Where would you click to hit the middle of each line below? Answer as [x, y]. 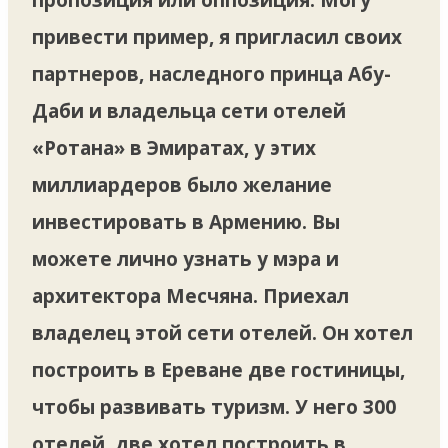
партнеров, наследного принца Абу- [211, 73]
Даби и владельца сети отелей [189, 110]
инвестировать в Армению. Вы [186, 221]
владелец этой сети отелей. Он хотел [222, 332]
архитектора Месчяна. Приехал [190, 295]
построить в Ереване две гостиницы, [218, 369]
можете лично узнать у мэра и [185, 258]
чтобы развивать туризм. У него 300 [214, 406]
